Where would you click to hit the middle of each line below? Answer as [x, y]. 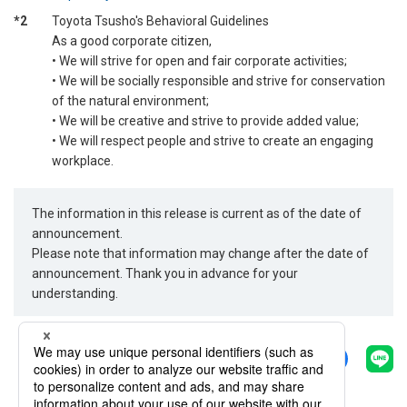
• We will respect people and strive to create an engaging [213, 140]
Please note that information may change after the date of [201, 254]
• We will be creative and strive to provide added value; [205, 120]
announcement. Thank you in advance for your [165, 274]
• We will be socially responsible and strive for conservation [218, 80]
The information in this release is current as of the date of [197, 214]
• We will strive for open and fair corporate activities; [199, 60]
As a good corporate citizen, [132, 40]
